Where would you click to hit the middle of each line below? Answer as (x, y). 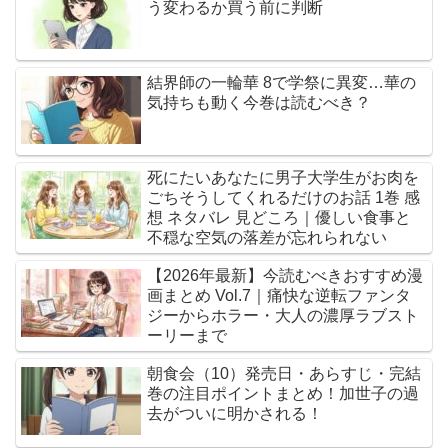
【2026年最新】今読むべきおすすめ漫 (285, 276)
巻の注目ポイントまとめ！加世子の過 (283, 394)
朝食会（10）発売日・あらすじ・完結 (284, 374)
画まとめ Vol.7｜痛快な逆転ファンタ (279, 296)
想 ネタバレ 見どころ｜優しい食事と (279, 218)
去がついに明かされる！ (235, 414)
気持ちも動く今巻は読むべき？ (259, 103)
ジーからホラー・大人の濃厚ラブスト (283, 316)
